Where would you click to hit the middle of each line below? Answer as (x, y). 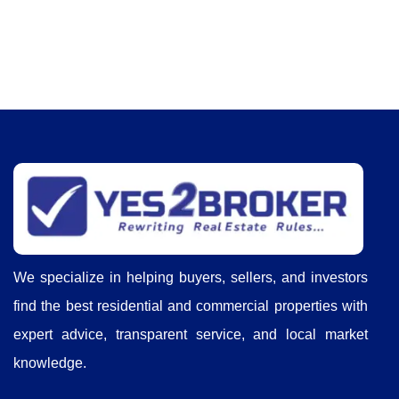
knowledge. (50, 363)
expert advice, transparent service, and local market (191, 335)
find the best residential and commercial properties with (191, 306)
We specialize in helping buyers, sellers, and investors (191, 278)
